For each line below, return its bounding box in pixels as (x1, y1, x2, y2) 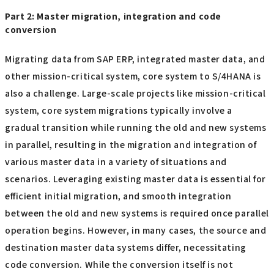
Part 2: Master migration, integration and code (5, 10, 221, 23)
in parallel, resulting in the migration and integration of (5, 138, 257, 150)
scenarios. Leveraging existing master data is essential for (5, 172, 267, 185)
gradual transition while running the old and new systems (5, 120, 267, 133)
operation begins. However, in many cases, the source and (5, 223, 267, 236)
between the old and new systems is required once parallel (5, 206, 269, 219)
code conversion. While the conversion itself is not (5, 257, 234, 270)
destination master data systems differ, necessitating (5, 240, 246, 253)
